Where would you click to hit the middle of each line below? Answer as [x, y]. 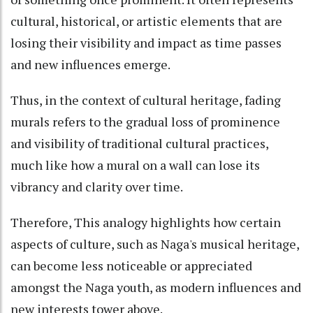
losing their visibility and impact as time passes [146, 42]
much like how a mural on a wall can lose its [135, 165]
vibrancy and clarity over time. [98, 186]
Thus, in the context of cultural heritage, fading [146, 100]
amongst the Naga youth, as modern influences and [156, 287]
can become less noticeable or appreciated [131, 265]
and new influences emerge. [90, 64]
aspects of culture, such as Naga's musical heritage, [155, 243]
